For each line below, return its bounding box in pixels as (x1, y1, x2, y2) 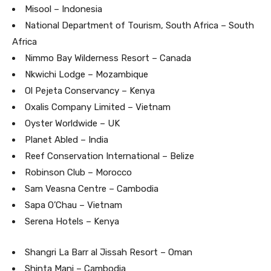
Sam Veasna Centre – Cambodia (25, 183, 158, 194)
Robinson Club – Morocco (25, 166, 132, 178)
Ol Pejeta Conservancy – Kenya (25, 85, 155, 96)
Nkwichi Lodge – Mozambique (25, 68, 148, 80)
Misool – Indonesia (25, 3, 102, 15)
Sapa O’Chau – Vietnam (25, 199, 122, 211)
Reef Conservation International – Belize (25, 150, 194, 162)
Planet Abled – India (25, 134, 108, 145)
